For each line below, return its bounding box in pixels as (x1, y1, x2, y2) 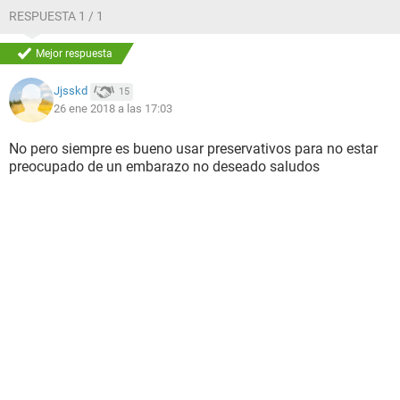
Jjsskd (54, 84, 87, 98)
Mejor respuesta (36, 47, 112, 60)
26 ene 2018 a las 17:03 (54, 102, 172, 115)
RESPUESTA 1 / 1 (9, 9, 104, 23)
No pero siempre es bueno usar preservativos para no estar (9, 140, 378, 157)
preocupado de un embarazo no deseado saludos (9, 158, 320, 175)
